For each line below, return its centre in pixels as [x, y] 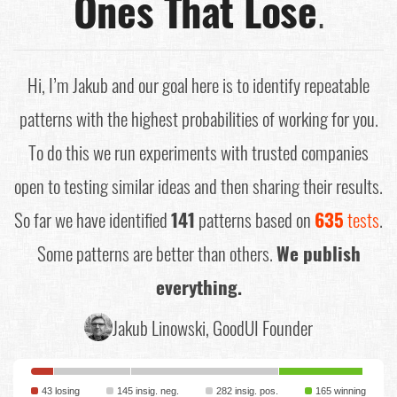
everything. [198, 287]
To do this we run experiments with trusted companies [198, 152]
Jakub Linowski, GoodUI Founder [213, 327]
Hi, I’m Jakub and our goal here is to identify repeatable [198, 85]
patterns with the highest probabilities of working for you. [198, 118]
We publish [318, 253]
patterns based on [255, 219]
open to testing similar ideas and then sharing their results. [198, 186]
